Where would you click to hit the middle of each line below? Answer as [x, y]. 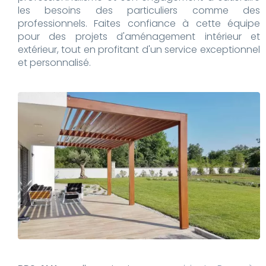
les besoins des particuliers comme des [139, 11]
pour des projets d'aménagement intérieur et [139, 37]
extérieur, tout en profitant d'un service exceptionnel [139, 50]
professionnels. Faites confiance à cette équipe [139, 24]
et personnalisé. [54, 63]
